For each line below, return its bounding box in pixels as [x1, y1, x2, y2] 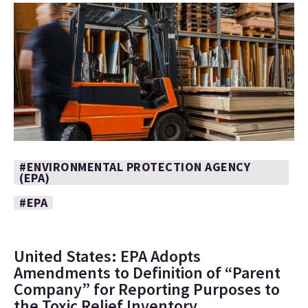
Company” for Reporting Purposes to [14, 278, 280, 300]
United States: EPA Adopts [14, 245, 201, 267]
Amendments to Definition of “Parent [14, 262, 280, 283]
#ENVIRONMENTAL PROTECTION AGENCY [19, 159, 250, 175]
